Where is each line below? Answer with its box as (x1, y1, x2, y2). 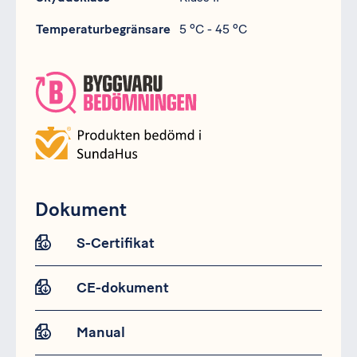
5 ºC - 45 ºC (179, 22, 247, 37)
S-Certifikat (76, 234, 155, 253)
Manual (76, 324, 125, 342)
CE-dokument (76, 279, 169, 297)
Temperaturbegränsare (36, 22, 171, 37)
